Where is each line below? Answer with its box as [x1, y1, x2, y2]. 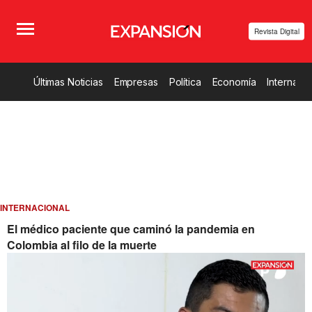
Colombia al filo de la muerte [7, 237, 157, 253]
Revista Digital [253, 26, 299, 36]
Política [169, 76, 201, 88]
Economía [212, 76, 256, 88]
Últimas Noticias [33, 76, 103, 88]
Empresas [114, 76, 158, 88]
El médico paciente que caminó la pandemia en [7, 221, 255, 237]
